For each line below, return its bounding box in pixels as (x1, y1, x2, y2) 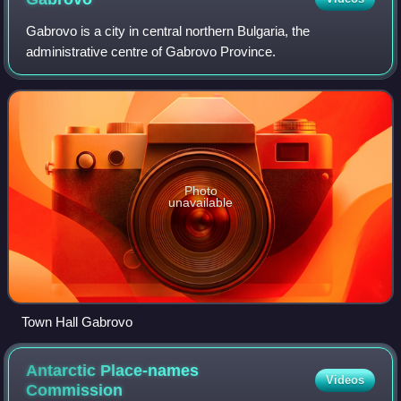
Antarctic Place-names (26, 361, 200, 380)
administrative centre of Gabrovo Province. (26, 43, 277, 59)
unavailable (168, 194, 233, 209)
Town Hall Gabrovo (21, 313, 132, 329)
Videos (325, 372, 364, 387)
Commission (26, 380, 124, 399)
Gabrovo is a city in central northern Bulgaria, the (26, 22, 311, 38)
